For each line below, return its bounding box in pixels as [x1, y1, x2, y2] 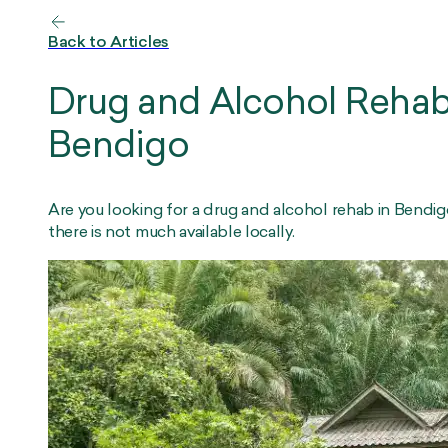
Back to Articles [48, 35, 169, 51]
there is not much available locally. [48, 224, 299, 241]
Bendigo [48, 129, 189, 166]
